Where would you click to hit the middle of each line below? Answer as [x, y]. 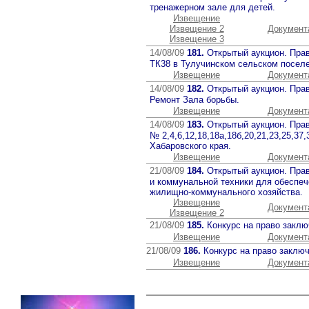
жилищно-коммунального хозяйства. [226, 192]
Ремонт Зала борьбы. [195, 100]
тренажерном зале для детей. [212, 7]
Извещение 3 [197, 39]
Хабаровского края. [190, 146]
